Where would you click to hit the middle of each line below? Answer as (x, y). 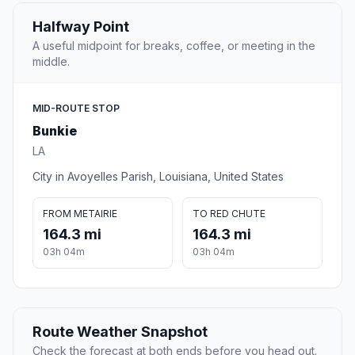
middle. (51, 62)
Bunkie (55, 131)
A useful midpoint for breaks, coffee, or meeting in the (174, 46)
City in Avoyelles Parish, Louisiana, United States (158, 177)
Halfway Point (81, 27)
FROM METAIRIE (80, 214)
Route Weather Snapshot (120, 332)
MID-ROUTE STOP (76, 109)
